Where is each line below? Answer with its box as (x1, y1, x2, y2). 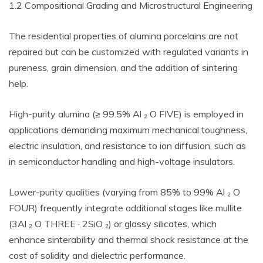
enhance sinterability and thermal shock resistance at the (9, 234, 248, 245)
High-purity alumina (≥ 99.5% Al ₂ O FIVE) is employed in (9, 108, 244, 120)
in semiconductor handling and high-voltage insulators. (9, 156, 235, 167)
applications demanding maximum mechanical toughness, (9, 124, 247, 136)
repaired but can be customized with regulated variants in (9, 46, 248, 58)
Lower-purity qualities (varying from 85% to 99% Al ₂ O (9, 186, 240, 198)
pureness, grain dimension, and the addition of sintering (9, 62, 238, 73)
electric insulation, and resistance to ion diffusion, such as (9, 140, 246, 151)
